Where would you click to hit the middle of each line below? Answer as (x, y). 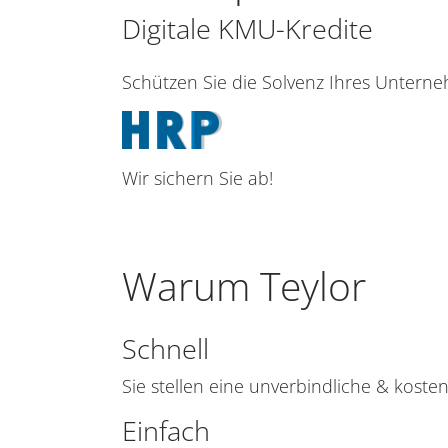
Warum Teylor (244, 285)
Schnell (165, 348)
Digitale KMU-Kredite (247, 28)
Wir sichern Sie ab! (197, 178)
